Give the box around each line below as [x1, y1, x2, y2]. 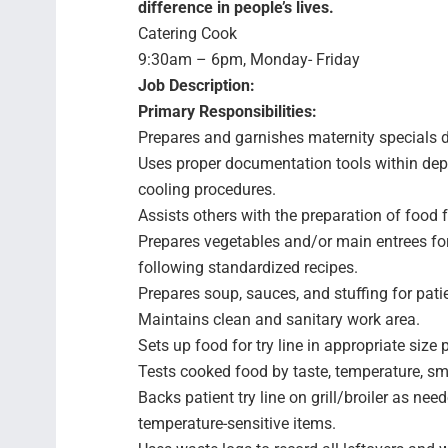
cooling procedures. [138, 180, 276, 199]
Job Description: [138, 76, 255, 95]
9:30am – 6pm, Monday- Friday [138, 50, 360, 69]
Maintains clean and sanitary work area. [138, 310, 420, 329]
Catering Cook [138, 24, 237, 43]
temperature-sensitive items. [138, 414, 336, 433]
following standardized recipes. [138, 258, 358, 277]
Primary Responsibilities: [138, 102, 317, 121]
